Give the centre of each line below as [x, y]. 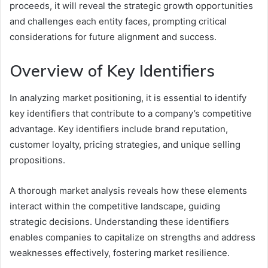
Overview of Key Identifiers [112, 71]
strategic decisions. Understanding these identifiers [119, 221]
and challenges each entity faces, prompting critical [118, 22]
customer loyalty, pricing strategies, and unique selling [125, 144]
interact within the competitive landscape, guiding [115, 206]
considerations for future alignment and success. [113, 37]
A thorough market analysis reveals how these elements [128, 190]
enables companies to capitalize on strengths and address [133, 237]
